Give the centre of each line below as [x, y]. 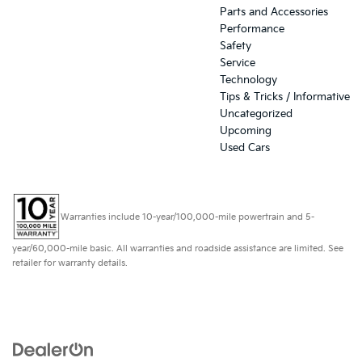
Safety [236, 46]
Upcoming [246, 131]
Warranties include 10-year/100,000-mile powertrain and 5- [187, 217]
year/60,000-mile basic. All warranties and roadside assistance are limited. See [178, 249]
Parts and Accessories [274, 13]
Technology [248, 80]
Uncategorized [256, 114]
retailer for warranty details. [70, 263]
